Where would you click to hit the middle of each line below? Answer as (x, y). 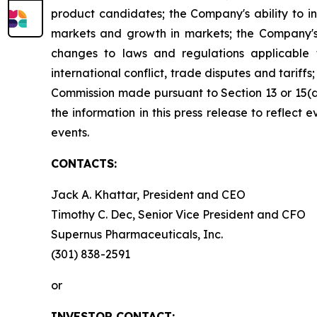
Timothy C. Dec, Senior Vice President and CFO (178, 215)
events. (70, 133)
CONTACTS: (84, 164)
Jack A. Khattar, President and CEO (148, 195)
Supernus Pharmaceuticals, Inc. (137, 235)
